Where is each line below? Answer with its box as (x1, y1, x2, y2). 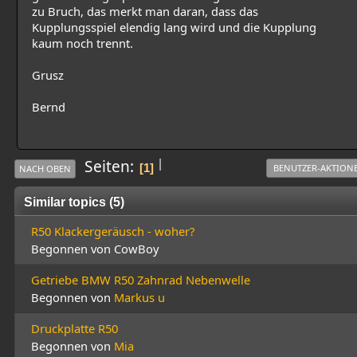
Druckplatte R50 (31, 320, 118, 337)
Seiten (84, 156, 130, 178)
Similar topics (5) (24, 194, 124, 210)
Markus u (114, 289, 165, 306)
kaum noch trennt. (32, 35, 133, 52)
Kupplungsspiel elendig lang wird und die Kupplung (32, 19, 316, 36)
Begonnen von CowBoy (31, 241, 159, 257)
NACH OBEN (19, 163, 71, 175)
